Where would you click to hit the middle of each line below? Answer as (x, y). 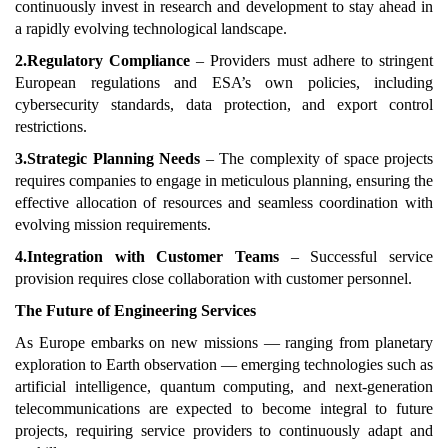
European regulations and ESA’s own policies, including (224, 82)
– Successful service (356, 256)
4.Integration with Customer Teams (147, 256)
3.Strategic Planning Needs (107, 158)
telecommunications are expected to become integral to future (224, 408)
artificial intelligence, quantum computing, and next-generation (224, 386)
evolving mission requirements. (113, 224)
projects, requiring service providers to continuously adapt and (224, 430)
